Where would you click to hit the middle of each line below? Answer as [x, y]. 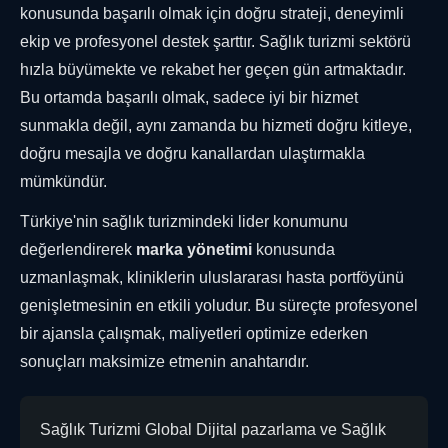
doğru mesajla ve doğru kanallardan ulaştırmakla [192, 154]
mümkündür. [63, 182]
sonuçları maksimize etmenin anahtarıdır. [164, 362]
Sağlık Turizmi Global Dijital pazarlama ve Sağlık [213, 430]
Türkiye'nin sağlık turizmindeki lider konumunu [184, 222]
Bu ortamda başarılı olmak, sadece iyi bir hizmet [189, 98]
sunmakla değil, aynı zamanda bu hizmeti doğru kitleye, [216, 126]
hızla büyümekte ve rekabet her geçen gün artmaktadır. [213, 70]
